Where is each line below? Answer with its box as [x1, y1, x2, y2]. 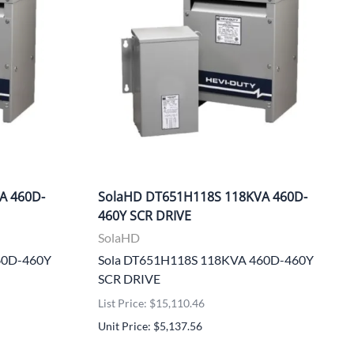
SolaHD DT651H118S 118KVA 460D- [98, 187, 307, 205]
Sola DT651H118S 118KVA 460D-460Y [98, 251, 314, 267]
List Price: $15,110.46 [98, 296, 205, 310]
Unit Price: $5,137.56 [98, 318, 202, 333]
